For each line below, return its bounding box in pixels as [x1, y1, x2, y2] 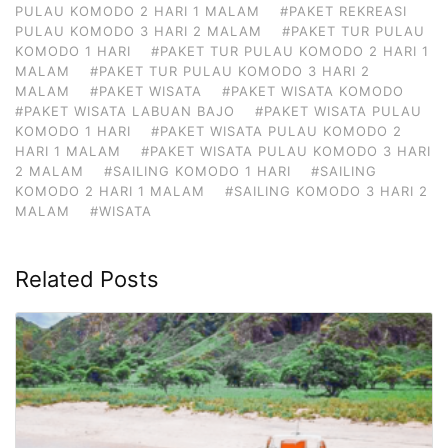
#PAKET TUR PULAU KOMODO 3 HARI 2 [90, 62, 370, 79]
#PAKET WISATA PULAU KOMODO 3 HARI [141, 142, 431, 159]
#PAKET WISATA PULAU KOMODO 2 [151, 122, 402, 139]
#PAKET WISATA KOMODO [222, 82, 404, 99]
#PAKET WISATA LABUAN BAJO [15, 102, 235, 119]
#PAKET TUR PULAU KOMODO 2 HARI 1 [151, 42, 429, 59]
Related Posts [15, 265, 159, 292]
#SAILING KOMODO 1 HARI [104, 162, 291, 179]
